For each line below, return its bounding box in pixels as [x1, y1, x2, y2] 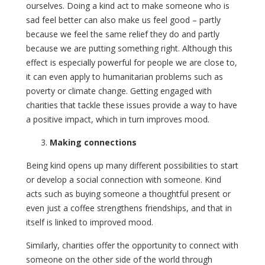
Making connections [50, 136, 137, 148]
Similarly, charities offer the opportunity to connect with [26, 239, 238, 251]
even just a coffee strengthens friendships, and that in [26, 202, 232, 214]
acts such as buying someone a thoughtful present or [26, 188, 231, 199]
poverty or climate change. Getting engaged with [26, 85, 212, 96]
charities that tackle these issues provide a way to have [26, 99, 237, 111]
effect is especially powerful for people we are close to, [26, 56, 237, 68]
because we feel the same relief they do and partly [26, 28, 219, 40]
